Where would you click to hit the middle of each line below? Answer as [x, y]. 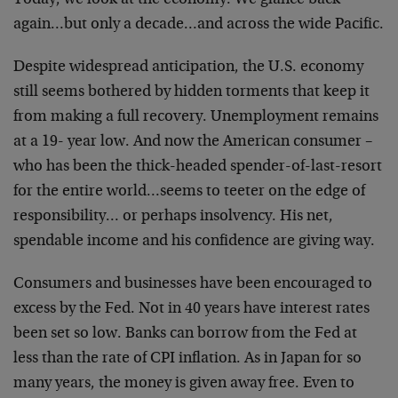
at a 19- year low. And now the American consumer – [193, 142]
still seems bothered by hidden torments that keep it [191, 92]
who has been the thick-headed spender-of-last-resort [198, 167]
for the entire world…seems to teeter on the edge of [189, 192]
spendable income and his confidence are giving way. [194, 242]
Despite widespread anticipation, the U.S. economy [188, 68]
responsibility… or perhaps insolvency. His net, [173, 217]
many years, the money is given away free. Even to [184, 384]
